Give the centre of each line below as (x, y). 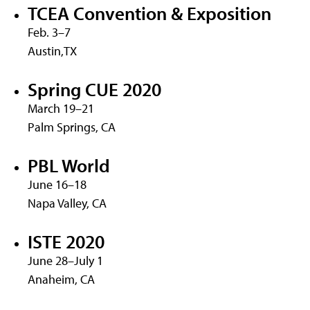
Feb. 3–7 (49, 32)
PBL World (69, 165)
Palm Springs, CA (72, 127)
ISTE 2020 (66, 241)
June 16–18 (57, 185)
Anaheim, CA (61, 280)
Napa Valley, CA (67, 203)
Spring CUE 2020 (94, 89)
